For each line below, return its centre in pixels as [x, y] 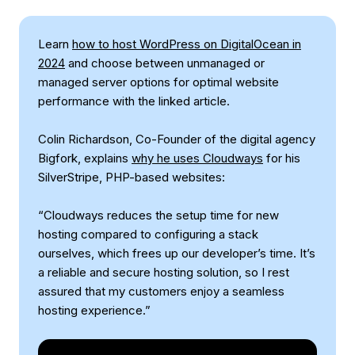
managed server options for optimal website [158, 82]
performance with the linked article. [134, 101]
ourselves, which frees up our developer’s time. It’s [177, 253]
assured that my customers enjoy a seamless [161, 291]
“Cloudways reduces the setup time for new [158, 215]
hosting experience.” [94, 310]
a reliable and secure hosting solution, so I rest [164, 272]
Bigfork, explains [85, 158]
